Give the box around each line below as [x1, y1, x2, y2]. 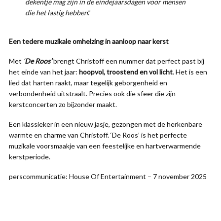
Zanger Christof [9, 210, 58, 218]
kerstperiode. [9, 152, 50, 161]
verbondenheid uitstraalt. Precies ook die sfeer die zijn [9, 89, 176, 98]
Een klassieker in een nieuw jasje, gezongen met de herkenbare [9, 120, 202, 128]
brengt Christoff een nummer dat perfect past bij [53, 57, 204, 65]
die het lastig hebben [25, 8, 88, 17]
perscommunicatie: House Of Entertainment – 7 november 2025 [9, 172, 207, 181]
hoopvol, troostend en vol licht [79, 68, 173, 76]
